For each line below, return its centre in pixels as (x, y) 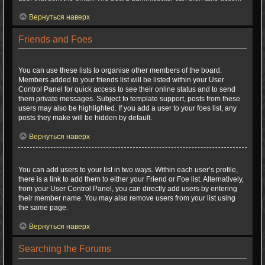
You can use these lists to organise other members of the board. (120, 70)
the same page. (43, 208)
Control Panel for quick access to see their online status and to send (127, 89)
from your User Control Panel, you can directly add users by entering (128, 189)
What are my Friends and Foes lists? (80, 61)
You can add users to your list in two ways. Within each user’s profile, (128, 170)
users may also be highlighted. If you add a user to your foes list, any (127, 108)
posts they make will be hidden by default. (85, 118)
